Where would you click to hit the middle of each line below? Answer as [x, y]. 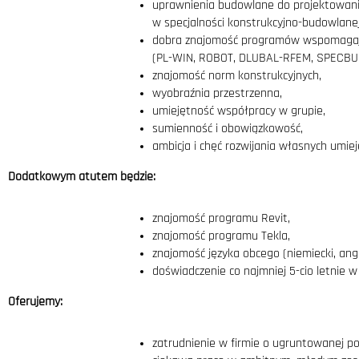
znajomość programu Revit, [221, 219]
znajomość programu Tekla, [221, 236]
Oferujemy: [35, 302]
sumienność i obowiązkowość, [228, 129]
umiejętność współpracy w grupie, [239, 111]
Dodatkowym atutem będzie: [82, 177]
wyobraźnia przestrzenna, [217, 94]
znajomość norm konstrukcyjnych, [237, 76]
